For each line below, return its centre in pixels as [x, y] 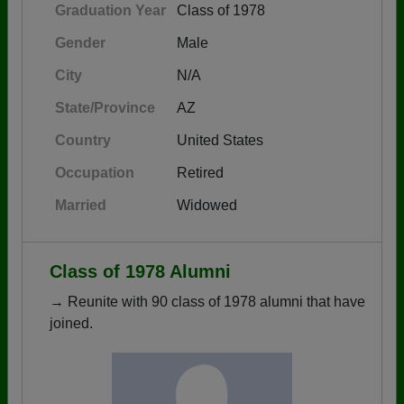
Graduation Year [110, 10]
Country [83, 140]
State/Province [105, 108]
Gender [80, 43]
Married [81, 205]
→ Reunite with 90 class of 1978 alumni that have [207, 302]
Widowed [207, 205]
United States [220, 140]
